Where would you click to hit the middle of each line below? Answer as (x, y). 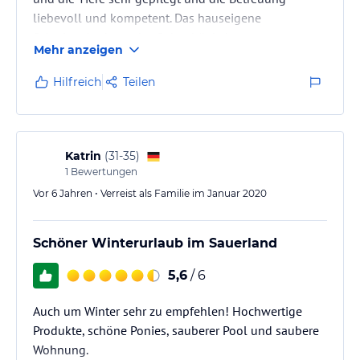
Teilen (139, 82)
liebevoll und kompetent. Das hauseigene (147, 18)
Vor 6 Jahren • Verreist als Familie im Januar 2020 (150, 193)
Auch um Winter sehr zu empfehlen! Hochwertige (168, 311)
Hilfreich (77, 82)
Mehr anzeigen (78, 50)
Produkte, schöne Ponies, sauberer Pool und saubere (176, 330)
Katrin (83, 156)
